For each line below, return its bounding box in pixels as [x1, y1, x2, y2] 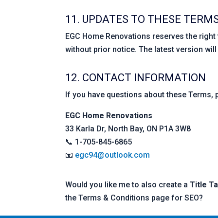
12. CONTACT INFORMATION [65, 71, 206, 84]
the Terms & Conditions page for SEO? [65, 193, 203, 202]
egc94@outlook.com [75, 150, 150, 160]
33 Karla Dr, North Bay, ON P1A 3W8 [65, 124, 191, 133]
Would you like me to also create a [65, 180, 190, 189]
